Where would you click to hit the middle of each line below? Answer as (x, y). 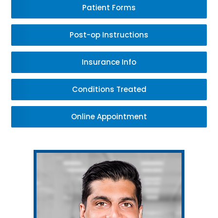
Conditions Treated (109, 89)
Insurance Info (109, 62)
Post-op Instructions (109, 35)
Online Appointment (109, 117)
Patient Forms (109, 8)
